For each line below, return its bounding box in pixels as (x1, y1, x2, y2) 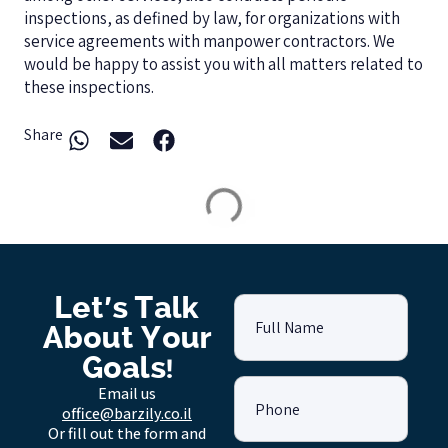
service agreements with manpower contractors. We (24, 29, 395, 52)
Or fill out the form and (48, 422, 206, 444)
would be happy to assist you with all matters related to (24, 52, 423, 75)
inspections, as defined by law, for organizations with (24, 6, 400, 29)
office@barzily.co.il (62, 402, 192, 424)
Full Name (255, 317, 325, 339)
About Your (42, 320, 212, 357)
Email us (98, 382, 156, 404)
